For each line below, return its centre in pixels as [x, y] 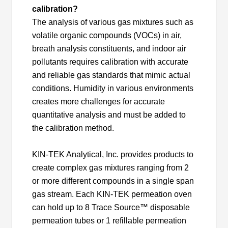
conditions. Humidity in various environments [113, 89]
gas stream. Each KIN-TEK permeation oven [112, 194]
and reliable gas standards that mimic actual [111, 75]
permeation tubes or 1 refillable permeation [109, 221]
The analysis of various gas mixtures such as [113, 22]
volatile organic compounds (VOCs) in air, [107, 36]
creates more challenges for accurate [99, 102]
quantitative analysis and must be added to [109, 115]
